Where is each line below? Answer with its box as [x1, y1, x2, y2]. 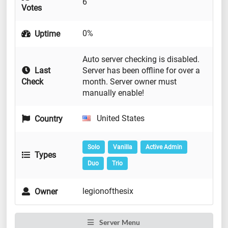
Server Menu [98, 218, 140, 227]
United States [95, 113, 145, 124]
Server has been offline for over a [82, 66, 200, 76]
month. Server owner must [82, 77, 177, 87]
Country [33, 114, 63, 124]
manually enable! [82, 88, 144, 98]
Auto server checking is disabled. [82, 54, 199, 65]
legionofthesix [82, 186, 133, 196]
